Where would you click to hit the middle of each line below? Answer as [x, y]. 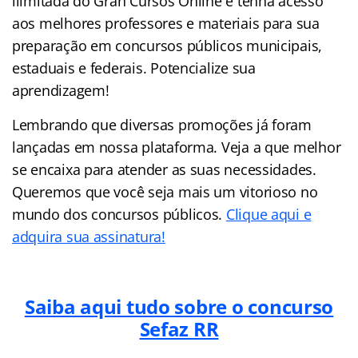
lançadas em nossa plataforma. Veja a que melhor [177, 147]
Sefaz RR [179, 328]
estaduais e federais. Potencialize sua [134, 68]
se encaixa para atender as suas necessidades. [164, 169]
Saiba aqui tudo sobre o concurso [179, 306]
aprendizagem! [61, 90]
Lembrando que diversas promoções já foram [162, 124]
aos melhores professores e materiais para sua [166, 23]
